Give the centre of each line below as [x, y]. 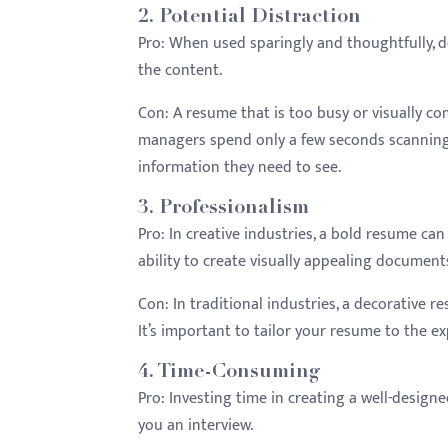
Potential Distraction [260, 18]
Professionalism [234, 209]
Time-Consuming [238, 373]
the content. [180, 70]
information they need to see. [239, 167]
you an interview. [195, 425]
